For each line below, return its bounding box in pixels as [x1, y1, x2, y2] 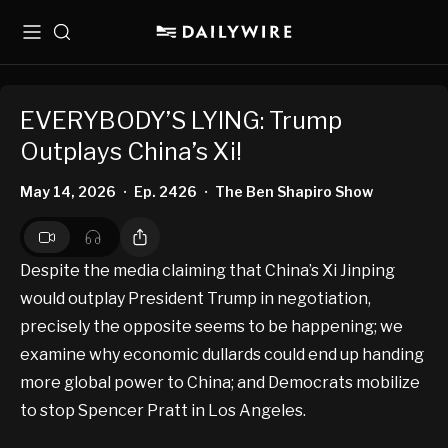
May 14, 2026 [20, 183, 116, 201]
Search [52, 31, 103, 48]
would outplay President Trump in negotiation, [20, 289, 371, 309]
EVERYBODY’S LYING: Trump [20, 106, 342, 136]
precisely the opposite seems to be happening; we [20, 317, 403, 337]
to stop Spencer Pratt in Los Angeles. [20, 401, 306, 421]
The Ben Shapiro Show [215, 183, 373, 201]
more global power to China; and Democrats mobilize [20, 373, 420, 393]
